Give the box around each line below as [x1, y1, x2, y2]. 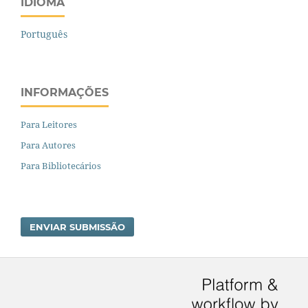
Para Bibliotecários [21, 159, 101, 172]
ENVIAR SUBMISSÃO [30, 221, 126, 232]
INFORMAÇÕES [21, 86, 109, 100]
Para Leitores [21, 118, 77, 131]
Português [21, 27, 67, 41]
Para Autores [21, 138, 76, 151]
